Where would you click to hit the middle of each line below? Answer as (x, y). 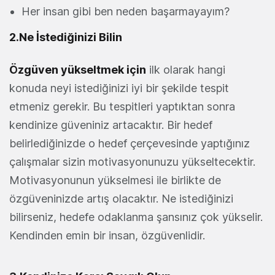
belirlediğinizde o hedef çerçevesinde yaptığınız (130, 144)
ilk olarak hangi (186, 70)
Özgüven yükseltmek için (78, 70)
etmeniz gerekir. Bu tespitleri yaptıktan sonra (122, 107)
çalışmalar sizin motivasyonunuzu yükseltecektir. (132, 162)
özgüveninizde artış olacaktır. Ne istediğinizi (121, 199)
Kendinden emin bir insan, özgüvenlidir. (107, 236)
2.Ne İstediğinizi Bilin (66, 37)
